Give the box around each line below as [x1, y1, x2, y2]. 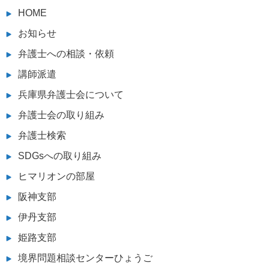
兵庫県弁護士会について [18, 89, 124, 100]
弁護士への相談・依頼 [18, 48, 114, 59]
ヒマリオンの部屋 [18, 171, 95, 181]
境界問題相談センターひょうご [18, 252, 153, 263]
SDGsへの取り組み [18, 150, 101, 161]
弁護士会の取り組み [18, 109, 104, 120]
